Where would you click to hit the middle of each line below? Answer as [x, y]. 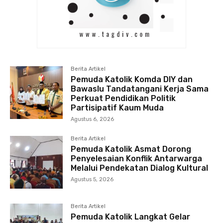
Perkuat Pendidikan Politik [123, 99]
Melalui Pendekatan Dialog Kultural [140, 168]
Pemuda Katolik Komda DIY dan [132, 80]
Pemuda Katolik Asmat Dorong [131, 149]
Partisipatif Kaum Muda [117, 108]
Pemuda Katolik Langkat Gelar [131, 217]
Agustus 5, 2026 [92, 180]
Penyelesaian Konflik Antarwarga [137, 159]
